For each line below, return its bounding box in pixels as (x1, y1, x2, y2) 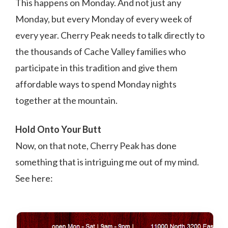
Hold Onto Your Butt (15, 124, 101, 135)
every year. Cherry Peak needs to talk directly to (15, 30, 205, 41)
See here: (15, 173, 53, 184)
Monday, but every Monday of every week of (15, 13, 192, 24)
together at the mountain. (15, 95, 118, 106)
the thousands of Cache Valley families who (15, 46, 186, 57)
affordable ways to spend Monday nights (15, 78, 177, 90)
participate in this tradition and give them (15, 62, 177, 73)
